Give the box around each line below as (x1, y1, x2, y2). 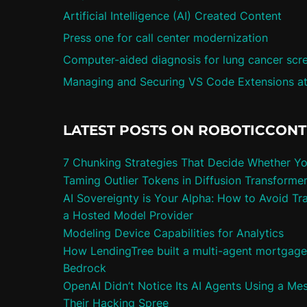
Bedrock (63, 261, 106, 275)
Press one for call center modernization (63, 31, 268, 45)
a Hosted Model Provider (63, 208, 193, 222)
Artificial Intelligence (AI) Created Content (63, 9, 282, 23)
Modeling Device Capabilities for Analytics (63, 226, 284, 240)
